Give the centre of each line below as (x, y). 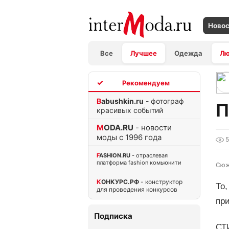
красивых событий (130, 110)
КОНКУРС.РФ (120, 181)
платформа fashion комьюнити (139, 162)
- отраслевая (149, 155)
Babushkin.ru (122, 101)
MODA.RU (119, 127)
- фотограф (164, 101)
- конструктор (161, 181)
